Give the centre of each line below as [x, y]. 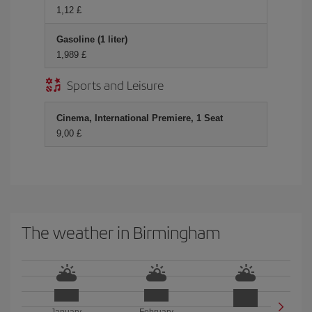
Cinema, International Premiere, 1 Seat [140, 118]
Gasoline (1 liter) [92, 39]
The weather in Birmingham [121, 232]
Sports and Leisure [115, 85]
